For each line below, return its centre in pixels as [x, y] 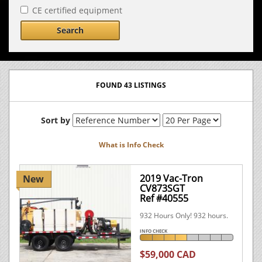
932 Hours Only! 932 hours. [184, 216]
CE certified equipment [77, 10]
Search [70, 30]
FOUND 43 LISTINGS [131, 85]
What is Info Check [131, 145]
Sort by [56, 120]
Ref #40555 [164, 198]
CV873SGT [162, 188]
